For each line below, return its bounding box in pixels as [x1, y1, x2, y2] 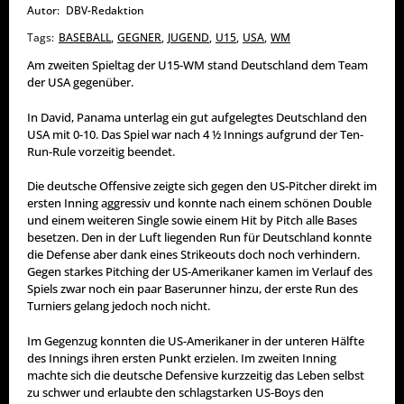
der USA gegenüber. [27, 74, 133, 91]
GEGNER [117, 30, 161, 46]
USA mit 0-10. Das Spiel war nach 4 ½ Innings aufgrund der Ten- [27, 125, 363, 142]
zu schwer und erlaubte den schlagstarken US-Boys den [27, 383, 324, 400]
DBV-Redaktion [66, 3, 144, 19]
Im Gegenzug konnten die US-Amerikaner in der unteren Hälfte [27, 332, 364, 349]
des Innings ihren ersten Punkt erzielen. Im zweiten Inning [27, 349, 336, 366]
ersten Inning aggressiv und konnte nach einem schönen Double [27, 195, 372, 212]
